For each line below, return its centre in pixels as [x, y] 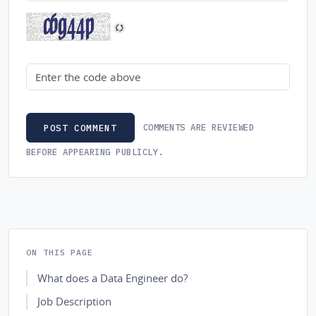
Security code [61, 72]
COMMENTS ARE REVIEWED [199, 127]
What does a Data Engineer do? [112, 278]
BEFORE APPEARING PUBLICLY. [95, 152]
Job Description [74, 301]
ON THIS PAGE [60, 252]
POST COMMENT [80, 128]
